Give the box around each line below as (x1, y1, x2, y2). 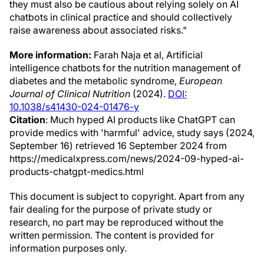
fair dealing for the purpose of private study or (9, 203, 212, 215)
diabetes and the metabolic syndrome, (9, 75, 179, 87)
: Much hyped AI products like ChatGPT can (45, 114, 235, 126)
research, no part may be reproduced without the (9, 216, 223, 228)
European (179, 75, 222, 87)
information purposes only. (9, 242, 127, 254)
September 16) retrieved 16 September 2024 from (9, 140, 227, 151)
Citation (9, 114, 45, 126)
